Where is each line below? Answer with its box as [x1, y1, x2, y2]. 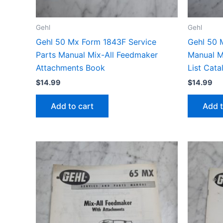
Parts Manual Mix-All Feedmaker [36, 50, 158, 60]
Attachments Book [36, 63, 105, 73]
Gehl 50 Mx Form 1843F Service [36, 37, 156, 47]
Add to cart [51, 101, 94, 111]
